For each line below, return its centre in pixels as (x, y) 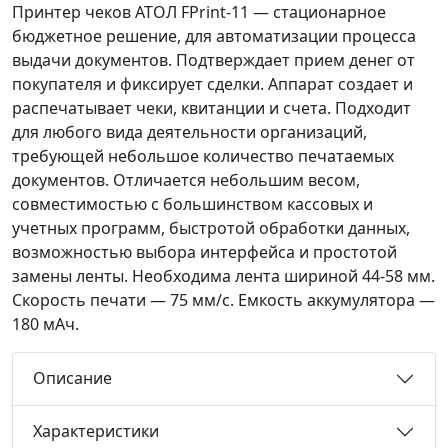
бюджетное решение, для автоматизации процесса (214, 35)
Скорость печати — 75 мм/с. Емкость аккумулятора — (223, 299)
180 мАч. (45, 323)
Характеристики (96, 431)
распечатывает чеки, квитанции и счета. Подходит (211, 107)
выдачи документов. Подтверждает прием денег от (213, 59)
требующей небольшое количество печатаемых (203, 155)
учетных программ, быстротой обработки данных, (211, 227)
